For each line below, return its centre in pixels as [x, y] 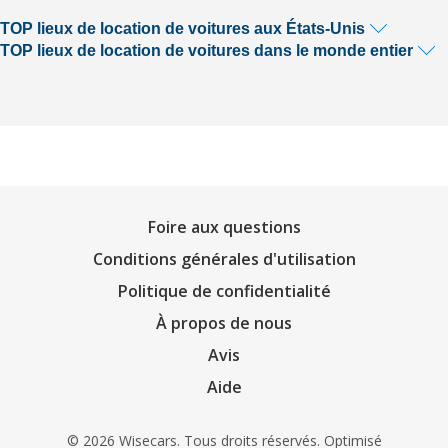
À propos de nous [224, 323]
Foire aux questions [224, 227]
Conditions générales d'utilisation [224, 259]
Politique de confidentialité [224, 291]
